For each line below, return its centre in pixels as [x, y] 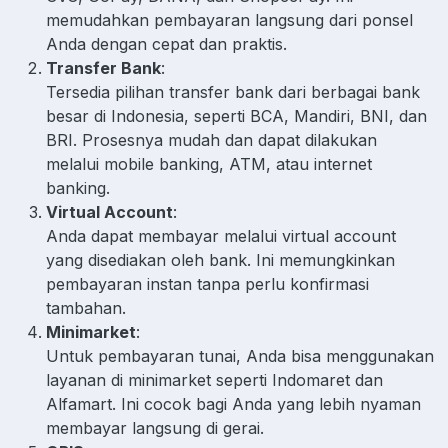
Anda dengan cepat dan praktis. [166, 44]
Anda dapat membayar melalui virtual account [221, 236]
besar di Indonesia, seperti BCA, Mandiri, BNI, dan [236, 116]
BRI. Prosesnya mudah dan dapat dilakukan [211, 140]
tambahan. [86, 308]
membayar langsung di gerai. [155, 428]
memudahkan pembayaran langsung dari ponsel [229, 20]
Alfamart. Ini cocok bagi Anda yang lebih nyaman [233, 404]
